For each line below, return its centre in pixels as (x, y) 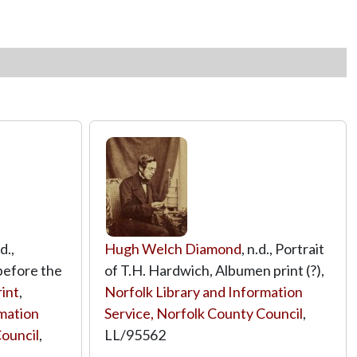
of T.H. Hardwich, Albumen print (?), (214, 270)
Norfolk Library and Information (204, 291)
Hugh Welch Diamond (173, 248)
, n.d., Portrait (283, 248)
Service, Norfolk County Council (204, 313)
